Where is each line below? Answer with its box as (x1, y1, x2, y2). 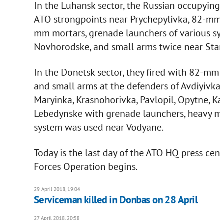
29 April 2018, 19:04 (33, 185, 80, 192)
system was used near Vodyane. (33, 120, 164, 134)
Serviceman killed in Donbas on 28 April (33, 192, 198, 206)
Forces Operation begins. (33, 160, 137, 173)
